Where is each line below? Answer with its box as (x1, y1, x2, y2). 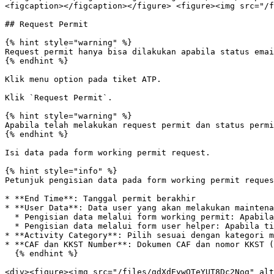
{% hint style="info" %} (5, 166, 117, 176)
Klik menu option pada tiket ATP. (5, 75, 161, 84)
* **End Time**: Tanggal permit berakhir (5, 194, 196, 203)
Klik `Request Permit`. (5, 93, 113, 102)
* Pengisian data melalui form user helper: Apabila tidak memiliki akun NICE (5, 221, 15, 231)
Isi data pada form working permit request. (5, 148, 210, 157)
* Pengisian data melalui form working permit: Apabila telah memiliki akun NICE (5, 212, 15, 221)
